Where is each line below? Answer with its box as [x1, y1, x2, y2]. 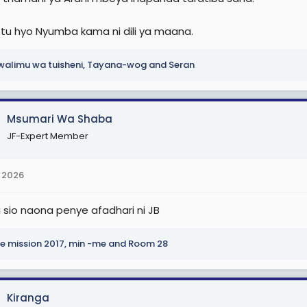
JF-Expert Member [7, 129, 88, 143]
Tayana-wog [87, 58, 147, 71]
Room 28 [128, 237, 168, 250]
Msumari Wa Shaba [7, 111, 112, 126]
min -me [69, 237, 106, 250]
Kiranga [7, 291, 49, 305]
